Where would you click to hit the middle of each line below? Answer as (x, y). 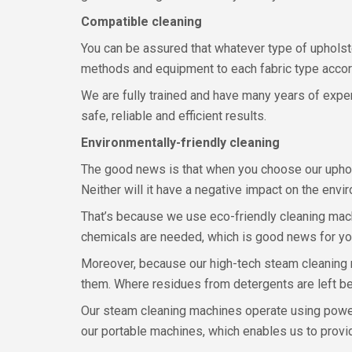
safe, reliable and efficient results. (174, 116)
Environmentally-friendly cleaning (180, 143)
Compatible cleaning (141, 22)
